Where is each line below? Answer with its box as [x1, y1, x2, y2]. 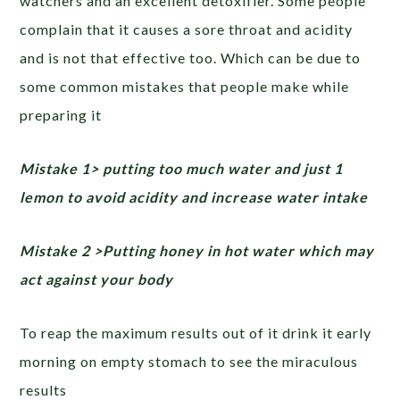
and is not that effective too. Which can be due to [20, 49, 362, 66]
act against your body [20, 271, 174, 287]
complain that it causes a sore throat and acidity [20, 21, 354, 37]
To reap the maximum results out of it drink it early [20, 324, 372, 341]
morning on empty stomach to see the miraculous [20, 353, 359, 370]
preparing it [20, 106, 103, 123]
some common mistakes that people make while [20, 78, 350, 95]
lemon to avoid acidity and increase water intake [20, 188, 369, 205]
